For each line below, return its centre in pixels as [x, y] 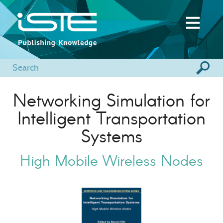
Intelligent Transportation [111, 117]
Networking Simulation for [111, 100]
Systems [111, 135]
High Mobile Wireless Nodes [111, 160]
